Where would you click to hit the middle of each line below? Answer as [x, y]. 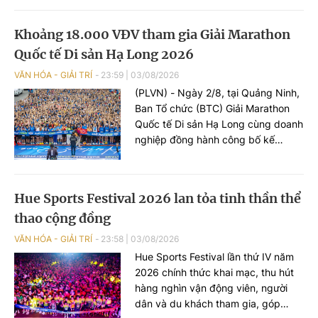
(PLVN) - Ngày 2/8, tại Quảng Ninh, [217, 93]
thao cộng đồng [62, 219]
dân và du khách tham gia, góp [208, 304]
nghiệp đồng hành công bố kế [205, 140]
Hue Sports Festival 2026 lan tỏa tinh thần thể [158, 199]
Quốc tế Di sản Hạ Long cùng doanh [219, 124]
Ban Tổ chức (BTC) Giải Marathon [212, 109]
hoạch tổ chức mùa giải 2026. [204, 155]
